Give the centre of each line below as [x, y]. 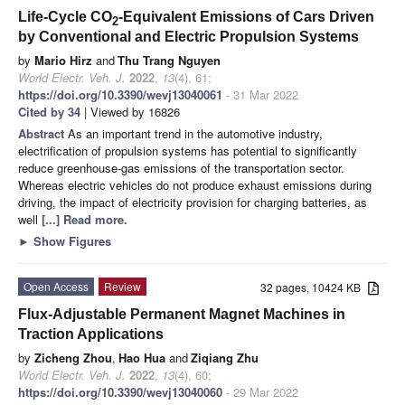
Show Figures [71, 240]
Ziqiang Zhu [225, 357]
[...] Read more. [85, 219]
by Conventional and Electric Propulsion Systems [188, 36]
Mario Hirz [63, 60]
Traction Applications [91, 334]
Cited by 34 [49, 111]
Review [122, 286]
